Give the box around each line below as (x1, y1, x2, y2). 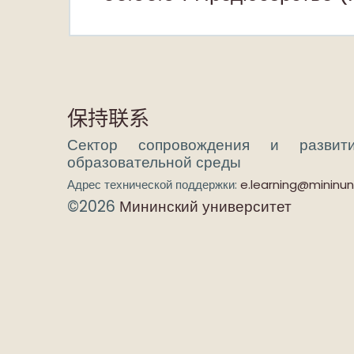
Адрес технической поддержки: (67, 176, 240, 193)
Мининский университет (119, 196, 292, 217)
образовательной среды (67, 152, 241, 173)
